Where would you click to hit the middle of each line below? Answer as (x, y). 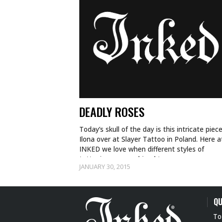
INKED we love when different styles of (142, 149)
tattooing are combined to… (125, 159)
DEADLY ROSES (112, 111)
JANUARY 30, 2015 (105, 166)
